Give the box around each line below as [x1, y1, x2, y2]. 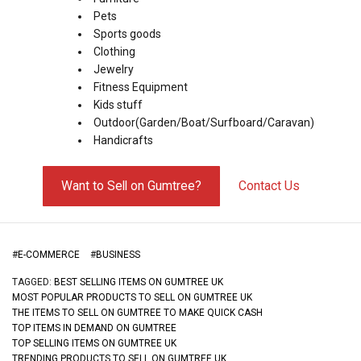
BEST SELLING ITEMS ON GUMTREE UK [54, 276, 223, 288]
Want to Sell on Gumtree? [61, 178, 202, 194]
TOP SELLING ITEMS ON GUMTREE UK [12, 337, 176, 349]
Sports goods [93, 27, 161, 40]
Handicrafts [93, 133, 153, 147]
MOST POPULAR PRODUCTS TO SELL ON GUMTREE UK [12, 291, 252, 303]
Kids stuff [93, 98, 143, 111]
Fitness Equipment [93, 80, 188, 93]
